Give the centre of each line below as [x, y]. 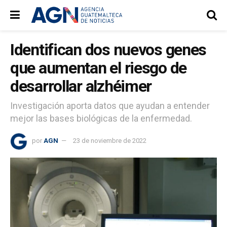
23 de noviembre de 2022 [110, 140]
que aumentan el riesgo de [98, 68]
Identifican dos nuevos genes [108, 50]
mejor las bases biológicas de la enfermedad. [101, 118]
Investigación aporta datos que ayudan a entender [110, 105]
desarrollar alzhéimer [81, 86]
